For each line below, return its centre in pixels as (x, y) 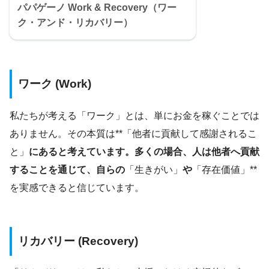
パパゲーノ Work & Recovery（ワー (97, 8)
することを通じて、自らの (67, 169)
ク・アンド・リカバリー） (75, 23)
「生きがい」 (154, 169)
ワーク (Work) (55, 84)
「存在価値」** (225, 169)
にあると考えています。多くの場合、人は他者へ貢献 (144, 151)
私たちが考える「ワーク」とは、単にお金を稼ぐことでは (134, 115)
